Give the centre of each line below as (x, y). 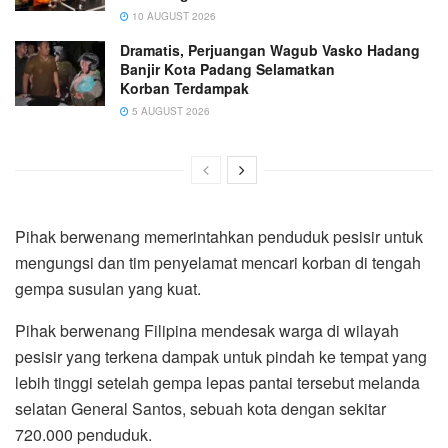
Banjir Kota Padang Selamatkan (227, 69)
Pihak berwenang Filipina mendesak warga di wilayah (207, 331)
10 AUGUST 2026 (172, 16)
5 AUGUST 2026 (169, 111)
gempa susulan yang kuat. (108, 289)
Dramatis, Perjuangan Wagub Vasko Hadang (270, 50)
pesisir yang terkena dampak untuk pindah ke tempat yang (221, 357)
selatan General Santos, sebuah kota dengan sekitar (200, 409)
